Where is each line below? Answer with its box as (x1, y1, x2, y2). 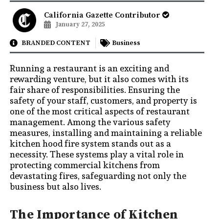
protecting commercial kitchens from (10, 157, 160, 172)
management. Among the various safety (10, 114, 171, 129)
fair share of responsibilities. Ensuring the (10, 82, 180, 97)
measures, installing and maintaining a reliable (10, 125, 202, 140)
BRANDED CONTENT (22, 38, 90, 47)
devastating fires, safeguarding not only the (10, 168, 186, 183)
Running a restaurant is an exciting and (10, 61, 169, 75)
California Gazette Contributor (44, 10, 162, 21)
